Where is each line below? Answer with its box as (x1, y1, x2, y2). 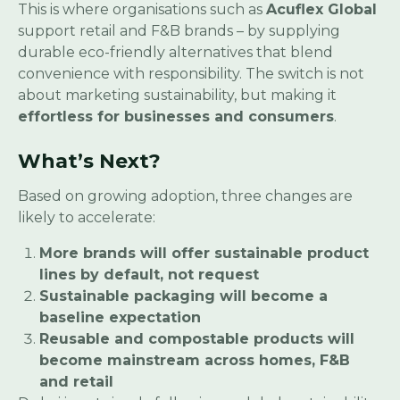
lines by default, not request (39, 266, 259, 284)
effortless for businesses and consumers (18, 108, 334, 126)
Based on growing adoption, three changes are (18, 187, 353, 205)
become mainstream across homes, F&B (39, 352, 350, 370)
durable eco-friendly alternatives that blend (18, 44, 333, 62)
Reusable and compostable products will (39, 330, 354, 348)
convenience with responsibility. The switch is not (18, 65, 364, 83)
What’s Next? (18, 149, 161, 174)
